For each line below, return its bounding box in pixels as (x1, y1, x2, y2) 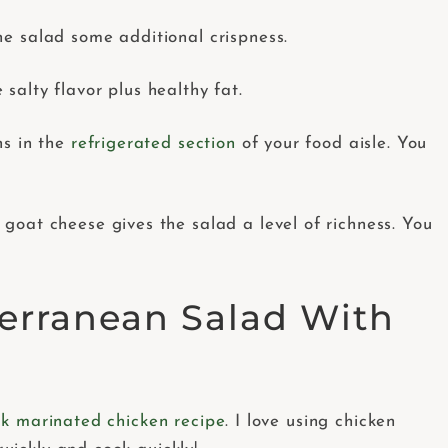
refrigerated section (70, 135, 236, 153)
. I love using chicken (225, 413, 397, 431)
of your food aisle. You (235, 135, 428, 153)
